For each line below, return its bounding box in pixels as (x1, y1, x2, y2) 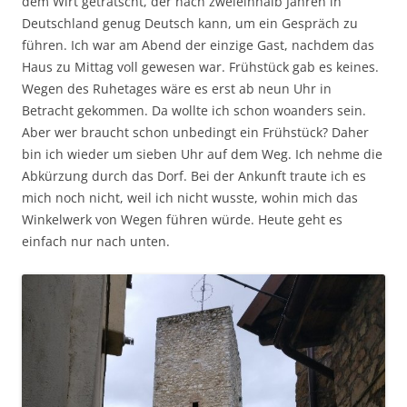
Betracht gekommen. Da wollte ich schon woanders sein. (22, 101, 366, 119)
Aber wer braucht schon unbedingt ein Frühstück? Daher (22, 123, 369, 141)
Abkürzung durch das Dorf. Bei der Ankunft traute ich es (22, 166, 366, 184)
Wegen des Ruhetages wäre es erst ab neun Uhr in (22, 79, 332, 97)
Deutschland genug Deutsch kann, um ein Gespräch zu (22, 14, 358, 32)
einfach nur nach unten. (22, 232, 170, 250)
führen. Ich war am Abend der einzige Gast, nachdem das (22, 35, 374, 54)
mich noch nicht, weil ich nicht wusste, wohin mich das (22, 188, 358, 206)
